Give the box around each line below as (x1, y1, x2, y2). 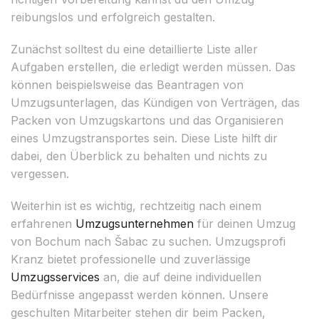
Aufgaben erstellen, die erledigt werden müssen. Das (11, 59, 296, 74)
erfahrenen (11, 216, 75, 231)
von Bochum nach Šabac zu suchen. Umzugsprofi (11, 234, 286, 249)
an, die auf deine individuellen (100, 269, 261, 284)
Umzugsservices (11, 269, 100, 284)
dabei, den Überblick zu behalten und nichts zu (11, 148, 267, 163)
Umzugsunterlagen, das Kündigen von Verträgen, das (11, 95, 300, 110)
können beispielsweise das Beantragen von (11, 77, 244, 92)
